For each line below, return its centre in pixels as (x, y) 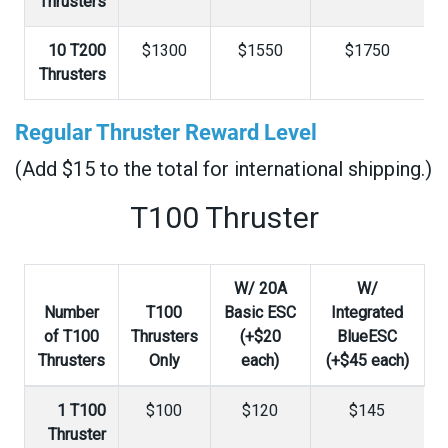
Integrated (367, 312)
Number (71, 312)
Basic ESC (260, 312)
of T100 (71, 336)
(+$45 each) (367, 360)
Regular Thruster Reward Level (166, 132)
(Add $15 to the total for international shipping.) (223, 169)
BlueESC (367, 336)
